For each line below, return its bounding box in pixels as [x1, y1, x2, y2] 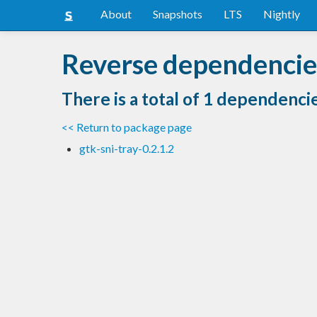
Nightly [263, 7, 300, 21]
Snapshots [153, 7, 202, 21]
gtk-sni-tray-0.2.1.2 [79, 141, 174, 155]
